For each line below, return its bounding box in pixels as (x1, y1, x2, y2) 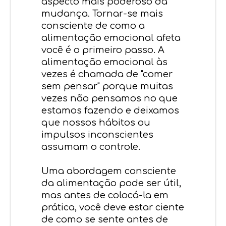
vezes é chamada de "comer (41, 69, 173, 79)
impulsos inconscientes (41, 129, 154, 140)
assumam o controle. (41, 141, 141, 152)
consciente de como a (41, 20, 145, 31)
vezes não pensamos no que (41, 93, 178, 103)
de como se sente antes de (41, 214, 168, 224)
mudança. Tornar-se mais (41, 8, 163, 19)
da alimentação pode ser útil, (41, 178, 182, 188)
